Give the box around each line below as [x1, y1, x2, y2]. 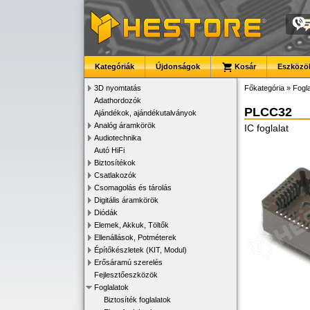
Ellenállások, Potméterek [94, 233, 176, 241]
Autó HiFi [94, 146, 125, 154]
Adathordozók [94, 96, 141, 104]
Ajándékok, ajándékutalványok [94, 109, 197, 117]
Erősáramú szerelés [94, 258, 163, 266]
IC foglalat [244, 122, 289, 134]
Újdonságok [156, 62, 200, 71]
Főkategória [244, 84, 284, 92]
